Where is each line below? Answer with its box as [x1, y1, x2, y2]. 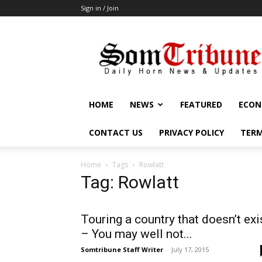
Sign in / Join [81, 4, 119, 12]
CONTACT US [89, 127, 143, 138]
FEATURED [180, 99, 222, 110]
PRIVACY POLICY [159, 127, 224, 138]
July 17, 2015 [171, 245, 209, 254]
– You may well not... [81, 227, 192, 241]
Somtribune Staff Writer [81, 245, 163, 254]
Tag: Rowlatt [81, 172, 179, 192]
